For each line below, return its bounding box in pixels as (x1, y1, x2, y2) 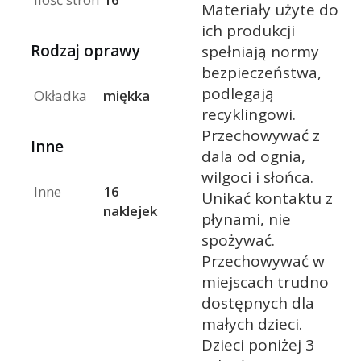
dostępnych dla (201, 292, 314, 313)
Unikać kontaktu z (201, 187, 333, 209)
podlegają (201, 82, 274, 104)
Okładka (34, 86, 87, 106)
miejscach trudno (201, 271, 329, 293)
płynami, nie (201, 208, 291, 230)
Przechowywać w (201, 250, 325, 272)
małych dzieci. (201, 313, 302, 334)
